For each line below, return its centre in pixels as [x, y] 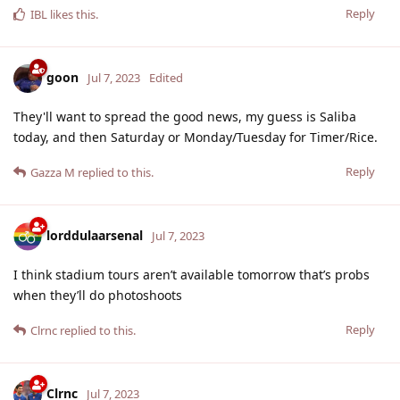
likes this [71, 14]
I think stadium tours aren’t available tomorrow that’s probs [192, 274]
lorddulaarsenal [95, 235]
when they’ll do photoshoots [98, 295]
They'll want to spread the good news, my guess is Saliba [185, 116]
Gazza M [53, 172]
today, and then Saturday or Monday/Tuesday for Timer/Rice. [196, 137]
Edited [166, 77]
